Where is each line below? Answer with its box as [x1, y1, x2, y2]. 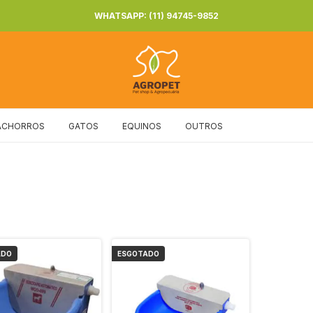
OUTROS [185, 121, 223, 131]
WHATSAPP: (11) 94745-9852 [94, 10, 219, 21]
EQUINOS [122, 121, 161, 131]
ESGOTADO [117, 249, 160, 258]
